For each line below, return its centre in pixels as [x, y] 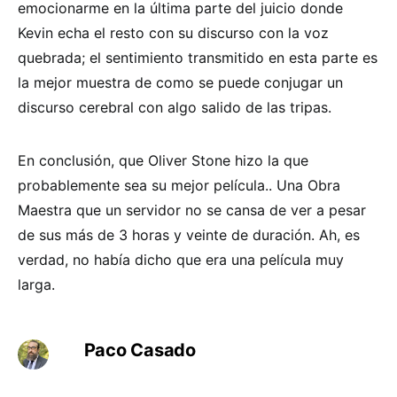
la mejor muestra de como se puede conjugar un [180, 82]
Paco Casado [140, 350]
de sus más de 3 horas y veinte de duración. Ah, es [189, 234]
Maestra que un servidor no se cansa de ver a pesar [192, 210]
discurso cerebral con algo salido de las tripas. [175, 107]
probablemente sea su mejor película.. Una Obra [179, 185]
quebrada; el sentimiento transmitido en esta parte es [198, 57]
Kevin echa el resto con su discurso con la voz [173, 32]
